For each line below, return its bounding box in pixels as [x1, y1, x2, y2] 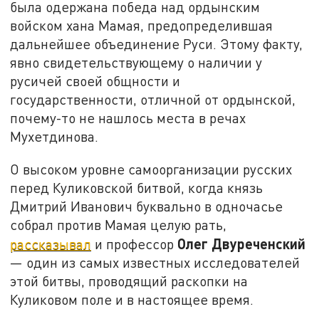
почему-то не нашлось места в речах [10, 110, 246, 127]
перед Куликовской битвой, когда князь [10, 179, 263, 196]
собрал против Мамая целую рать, [10, 216, 227, 233]
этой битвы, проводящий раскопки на [10, 272, 249, 289]
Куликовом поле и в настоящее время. [10, 291, 254, 308]
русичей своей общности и [10, 73, 181, 90]
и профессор [91, 235, 178, 252]
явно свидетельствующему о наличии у [10, 54, 263, 71]
